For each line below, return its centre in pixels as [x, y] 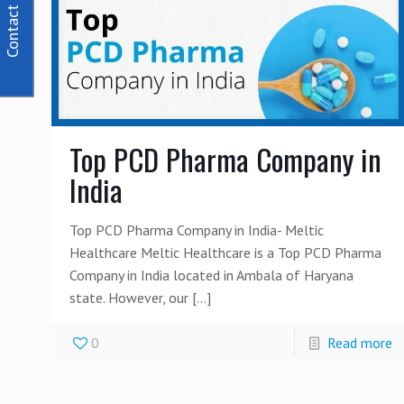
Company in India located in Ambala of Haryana [212, 275]
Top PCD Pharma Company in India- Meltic [197, 230]
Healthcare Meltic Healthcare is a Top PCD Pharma [226, 252]
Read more [360, 342]
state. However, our [129, 297]
